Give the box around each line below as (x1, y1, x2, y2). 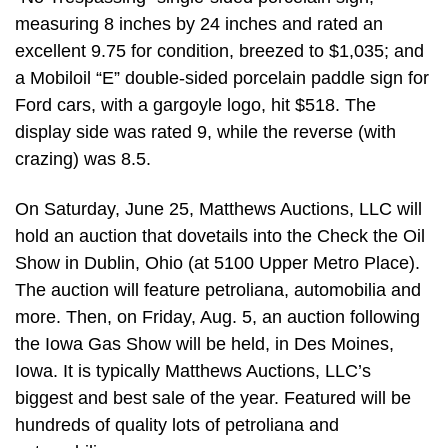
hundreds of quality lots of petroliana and (15, 414, 339, 435)
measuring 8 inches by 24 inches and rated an (15, 14, 383, 35)
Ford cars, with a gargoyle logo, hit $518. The (15, 95, 376, 116)
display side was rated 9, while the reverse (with (15, 122, 396, 143)
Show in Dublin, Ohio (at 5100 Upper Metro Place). (15, 252, 420, 273)
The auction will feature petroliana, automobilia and (15, 279, 421, 300)
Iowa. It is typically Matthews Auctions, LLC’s (15, 360, 371, 381)
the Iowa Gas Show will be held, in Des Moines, (15, 333, 394, 354)
